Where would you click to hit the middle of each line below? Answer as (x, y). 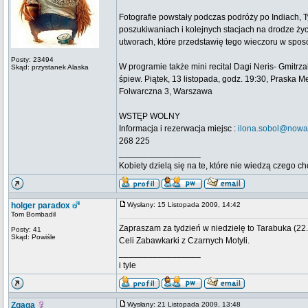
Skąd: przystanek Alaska (50, 67)
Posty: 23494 (32, 59)
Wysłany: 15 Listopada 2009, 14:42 (187, 205)
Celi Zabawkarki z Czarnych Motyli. (184, 241)
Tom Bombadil (33, 214)
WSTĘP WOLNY (150, 116)
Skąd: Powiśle (33, 237)
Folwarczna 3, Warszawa (166, 91)
